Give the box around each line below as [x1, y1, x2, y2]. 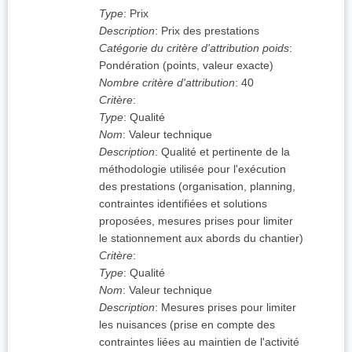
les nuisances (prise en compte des [99, 318, 275, 332]
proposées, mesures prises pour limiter [99, 214, 293, 228]
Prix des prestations [161, 24, 259, 38]
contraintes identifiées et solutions [99, 197, 267, 211]
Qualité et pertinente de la [161, 145, 290, 159]
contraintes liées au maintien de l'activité [99, 335, 299, 349]
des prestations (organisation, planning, [99, 180, 295, 193]
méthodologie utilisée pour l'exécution [99, 163, 286, 176]
